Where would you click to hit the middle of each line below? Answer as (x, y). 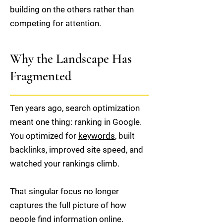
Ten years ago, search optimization (75, 108)
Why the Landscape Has (71, 59)
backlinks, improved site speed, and (77, 150)
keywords (97, 136)
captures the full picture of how (68, 205)
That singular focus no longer (64, 191)
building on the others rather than (72, 9)
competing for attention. (55, 23)
